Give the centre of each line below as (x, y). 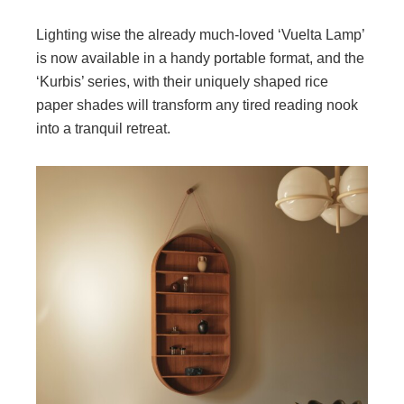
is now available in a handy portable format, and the (200, 58)
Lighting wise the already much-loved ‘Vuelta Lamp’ (200, 35)
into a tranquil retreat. (103, 129)
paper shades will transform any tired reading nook (197, 105)
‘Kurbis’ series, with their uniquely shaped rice (182, 82)
